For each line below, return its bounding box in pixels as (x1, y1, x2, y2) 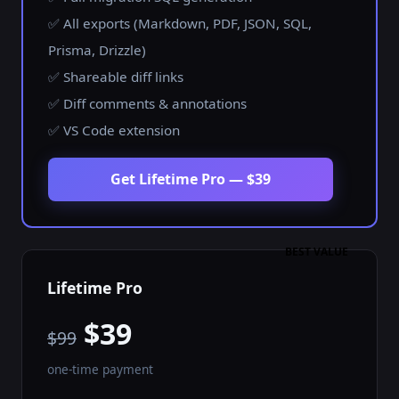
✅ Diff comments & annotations (48, 94, 247, 113)
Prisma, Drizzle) (48, 41, 146, 60)
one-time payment (47, 361, 153, 379)
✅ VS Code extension (48, 121, 180, 140)
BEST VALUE (285, 244, 348, 260)
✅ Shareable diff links (48, 68, 183, 86)
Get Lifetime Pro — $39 (110, 169, 271, 190)
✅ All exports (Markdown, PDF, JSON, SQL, (48, 14, 312, 33)
